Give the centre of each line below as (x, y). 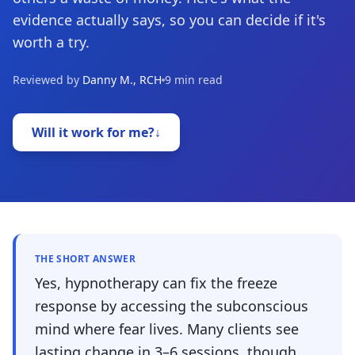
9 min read (194, 80)
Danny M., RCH (122, 80)
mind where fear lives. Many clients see (167, 329)
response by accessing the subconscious (172, 306)
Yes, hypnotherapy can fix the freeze (156, 283)
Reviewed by (46, 80)
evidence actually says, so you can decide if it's (169, 20)
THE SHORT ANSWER (85, 259)
